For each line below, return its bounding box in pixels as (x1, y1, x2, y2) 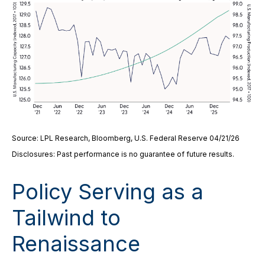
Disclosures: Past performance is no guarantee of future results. (12, 149, 234, 159)
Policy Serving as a (12, 178, 203, 205)
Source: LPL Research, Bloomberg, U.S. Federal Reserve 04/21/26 (12, 133, 240, 143)
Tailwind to (12, 204, 121, 231)
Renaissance (12, 230, 140, 257)
